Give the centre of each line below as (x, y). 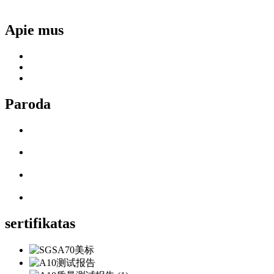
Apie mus (34, 30)
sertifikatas (40, 223)
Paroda (28, 104)
